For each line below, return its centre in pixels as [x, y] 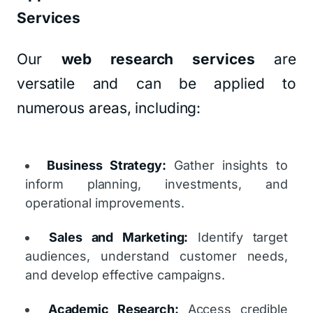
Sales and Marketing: [119, 237]
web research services [158, 59]
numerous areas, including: [109, 108]
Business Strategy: [107, 165]
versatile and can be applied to [156, 83]
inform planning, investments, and [156, 184]
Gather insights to [227, 165]
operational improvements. [105, 203]
